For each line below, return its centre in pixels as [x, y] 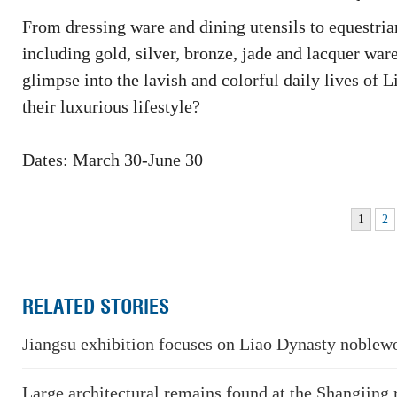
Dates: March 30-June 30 [113, 160]
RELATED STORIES [96, 307]
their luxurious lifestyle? [111, 106]
